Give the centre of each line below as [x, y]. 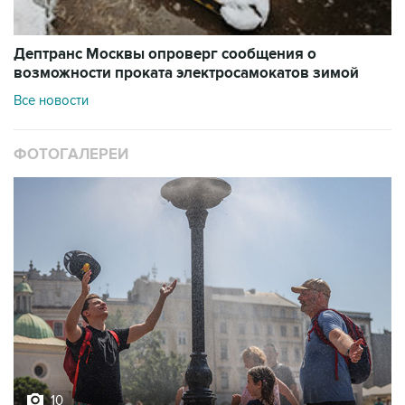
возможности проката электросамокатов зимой [186, 74]
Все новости [51, 101]
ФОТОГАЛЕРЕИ [71, 155]
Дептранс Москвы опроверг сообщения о [165, 55]
